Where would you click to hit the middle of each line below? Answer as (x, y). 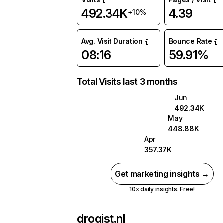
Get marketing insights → (162, 174)
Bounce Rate (190, 41)
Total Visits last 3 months (127, 81)
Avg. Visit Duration (112, 41)
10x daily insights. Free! (162, 189)
